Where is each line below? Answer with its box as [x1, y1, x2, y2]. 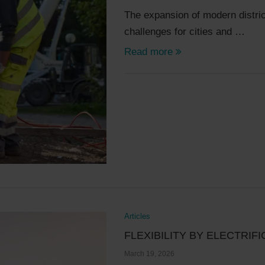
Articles [124, 211, 151, 221]
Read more [124, 46, 173, 57]
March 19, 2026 [124, 249, 175, 258]
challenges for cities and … [124, 25, 245, 37]
